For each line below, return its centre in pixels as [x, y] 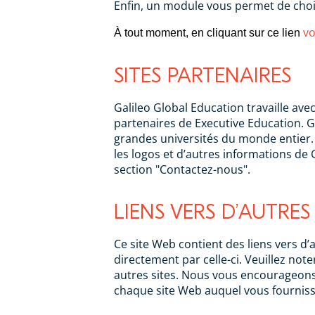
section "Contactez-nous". [182, 169]
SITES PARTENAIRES [202, 76]
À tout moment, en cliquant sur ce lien [208, 33]
